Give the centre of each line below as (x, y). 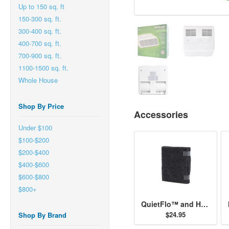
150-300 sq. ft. (40, 19)
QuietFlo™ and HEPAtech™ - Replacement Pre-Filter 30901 (204, 204)
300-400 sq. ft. (40, 31)
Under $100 (35, 128)
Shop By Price (41, 106)
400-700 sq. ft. (40, 43)
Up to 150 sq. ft (41, 6)
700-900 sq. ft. (40, 55)
